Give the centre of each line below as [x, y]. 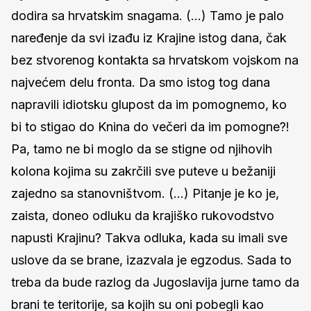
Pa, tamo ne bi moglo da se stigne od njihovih [142, 149]
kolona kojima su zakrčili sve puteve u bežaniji [143, 171]
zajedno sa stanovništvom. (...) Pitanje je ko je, [145, 193]
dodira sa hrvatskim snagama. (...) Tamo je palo [148, 15]
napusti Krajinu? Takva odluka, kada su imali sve [149, 237]
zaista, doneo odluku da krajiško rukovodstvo [143, 215]
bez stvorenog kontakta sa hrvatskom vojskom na [155, 60]
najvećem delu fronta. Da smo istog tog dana [141, 82]
